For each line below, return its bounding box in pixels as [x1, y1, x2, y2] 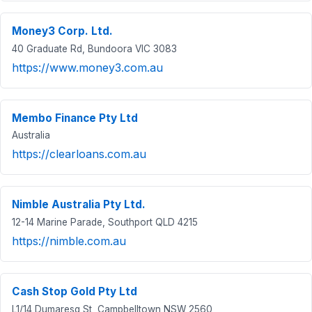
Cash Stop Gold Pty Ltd [12, 284, 137, 298]
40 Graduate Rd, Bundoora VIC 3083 [12, 42, 177, 54]
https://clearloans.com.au [12, 147, 146, 162]
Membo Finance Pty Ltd [12, 111, 138, 125]
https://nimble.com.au [12, 233, 126, 248]
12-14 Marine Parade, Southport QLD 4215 [12, 216, 198, 228]
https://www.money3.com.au [12, 60, 163, 75]
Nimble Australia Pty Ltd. [12, 198, 146, 212]
